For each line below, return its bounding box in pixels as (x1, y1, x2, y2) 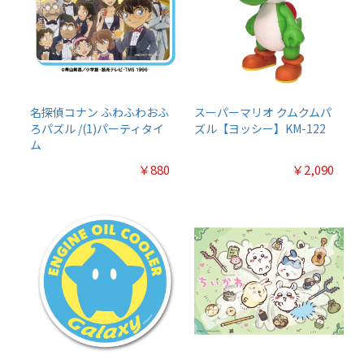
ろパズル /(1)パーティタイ (30, 119, 165, 136)
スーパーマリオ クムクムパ (194, 103, 331, 120)
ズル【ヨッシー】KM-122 (194, 119, 326, 136)
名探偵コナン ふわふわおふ (30, 103, 170, 120)
